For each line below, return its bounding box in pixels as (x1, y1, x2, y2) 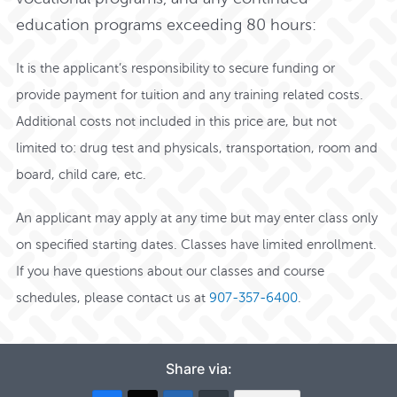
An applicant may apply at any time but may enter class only (16, 208, 378, 225)
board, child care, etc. (16, 166, 147, 183)
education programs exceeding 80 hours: (16, 15, 317, 35)
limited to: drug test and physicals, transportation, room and (16, 139, 378, 156)
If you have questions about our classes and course (16, 261, 325, 278)
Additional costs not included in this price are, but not (16, 113, 338, 129)
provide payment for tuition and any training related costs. (16, 86, 364, 103)
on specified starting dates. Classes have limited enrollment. (16, 235, 378, 252)
